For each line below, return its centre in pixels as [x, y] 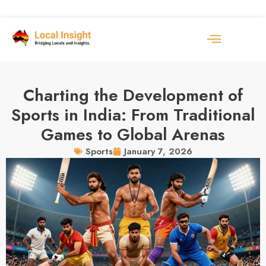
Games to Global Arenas [133, 134]
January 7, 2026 [158, 151]
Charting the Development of [133, 95]
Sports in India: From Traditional [133, 115]
